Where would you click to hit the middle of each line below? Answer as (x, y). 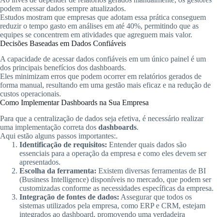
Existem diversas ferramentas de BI (151, 171)
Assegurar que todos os (155, 197)
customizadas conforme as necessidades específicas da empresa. (116, 188)
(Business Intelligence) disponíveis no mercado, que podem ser (115, 180)
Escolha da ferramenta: (58, 171)
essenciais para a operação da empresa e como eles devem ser (113, 154)
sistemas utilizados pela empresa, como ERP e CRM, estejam (112, 206)
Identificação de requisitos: (63, 145)
